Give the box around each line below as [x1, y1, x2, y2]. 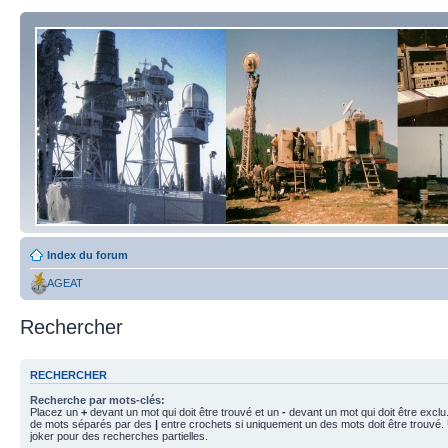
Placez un [30, 405, 81, 418]
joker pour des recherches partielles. [30, 429, 208, 442]
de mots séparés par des [30, 417, 155, 430]
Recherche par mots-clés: [30, 393, 165, 406]
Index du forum [47, 249, 128, 261]
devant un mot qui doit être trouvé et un [87, 405, 282, 418]
